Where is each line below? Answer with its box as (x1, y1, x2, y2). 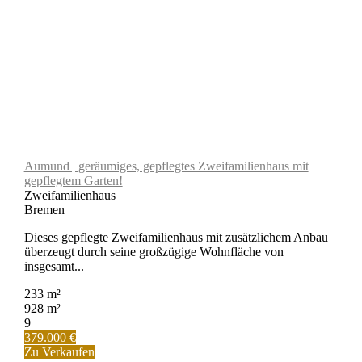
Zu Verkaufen (23, 344, 95, 359)
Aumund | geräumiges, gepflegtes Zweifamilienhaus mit (23, 158, 309, 173)
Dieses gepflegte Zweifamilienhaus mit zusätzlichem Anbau (23, 229, 328, 244)
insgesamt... (23, 259, 84, 273)
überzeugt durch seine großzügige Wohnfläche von (23, 244, 284, 259)
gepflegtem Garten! (23, 173, 123, 187)
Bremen (23, 202, 65, 217)
